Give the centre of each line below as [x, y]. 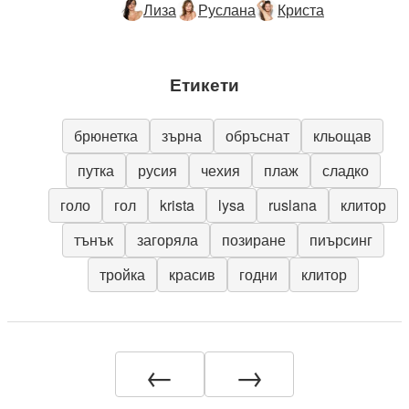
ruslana [292, 204]
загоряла [167, 239]
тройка [122, 274]
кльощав [342, 135]
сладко [345, 170]
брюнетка [106, 135]
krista [177, 204]
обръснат [257, 135]
